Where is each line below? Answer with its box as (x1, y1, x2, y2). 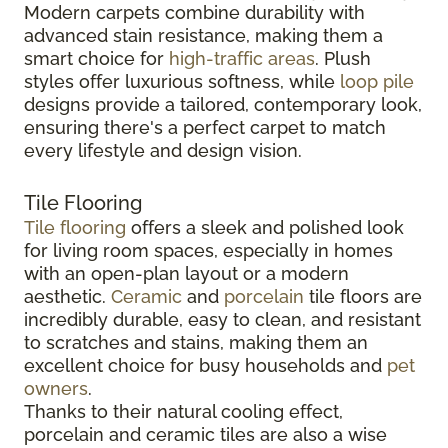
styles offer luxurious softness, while (24, 71, 340, 93)
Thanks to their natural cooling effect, (24, 401, 343, 423)
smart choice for (24, 48, 169, 70)
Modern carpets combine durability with (24, 2, 365, 24)
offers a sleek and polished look (126, 217, 404, 239)
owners (24, 378, 88, 400)
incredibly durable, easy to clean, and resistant (24, 309, 421, 331)
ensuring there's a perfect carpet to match (24, 117, 386, 139)
